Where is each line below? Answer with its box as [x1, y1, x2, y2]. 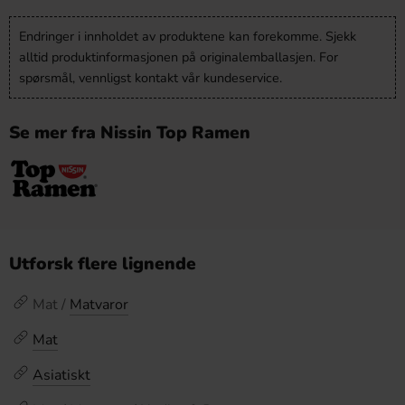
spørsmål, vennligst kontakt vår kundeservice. [19, 69, 282, 87]
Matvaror [70, 295, 128, 315]
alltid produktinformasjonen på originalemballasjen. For [19, 48, 338, 66]
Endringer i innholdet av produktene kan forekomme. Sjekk [19, 27, 356, 45]
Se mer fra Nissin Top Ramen [9, 121, 250, 145]
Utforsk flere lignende [9, 252, 196, 276]
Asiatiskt [33, 365, 90, 385]
